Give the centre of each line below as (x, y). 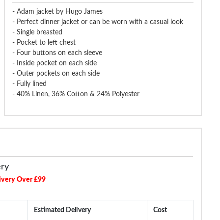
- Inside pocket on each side (54, 64)
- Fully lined (29, 84)
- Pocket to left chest (44, 43)
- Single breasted (37, 33)
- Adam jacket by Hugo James (57, 12)
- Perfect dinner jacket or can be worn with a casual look (97, 22)
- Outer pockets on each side (56, 74)
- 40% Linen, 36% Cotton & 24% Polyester (76, 95)
